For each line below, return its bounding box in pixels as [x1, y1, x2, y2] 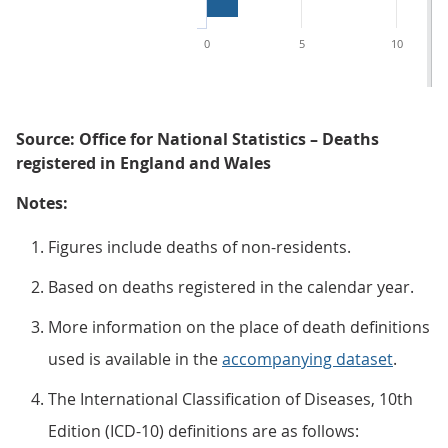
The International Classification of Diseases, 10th [48, 388, 413, 410]
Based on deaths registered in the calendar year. [48, 276, 414, 298]
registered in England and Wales [16, 152, 271, 174]
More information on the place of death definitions [48, 316, 430, 338]
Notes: [16, 192, 68, 214]
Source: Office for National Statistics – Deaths [16, 128, 379, 150]
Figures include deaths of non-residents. [48, 236, 351, 258]
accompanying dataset [222, 348, 393, 370]
